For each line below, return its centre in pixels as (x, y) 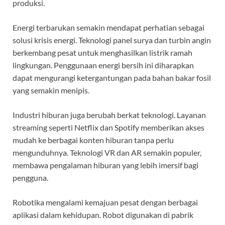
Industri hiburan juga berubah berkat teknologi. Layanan (109, 115)
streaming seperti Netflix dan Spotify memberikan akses (108, 128)
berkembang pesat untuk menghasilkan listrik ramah (102, 53)
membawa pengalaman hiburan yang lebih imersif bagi (105, 165)
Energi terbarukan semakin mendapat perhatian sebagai (108, 28)
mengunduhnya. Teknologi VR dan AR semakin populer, (107, 153)
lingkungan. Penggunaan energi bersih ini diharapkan (103, 65)
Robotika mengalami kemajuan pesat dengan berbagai (105, 202)
